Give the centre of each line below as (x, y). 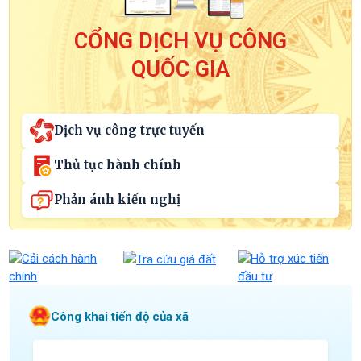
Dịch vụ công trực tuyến (130, 131)
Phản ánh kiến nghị (118, 200)
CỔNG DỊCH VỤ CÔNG (180, 41)
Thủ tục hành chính (118, 165)
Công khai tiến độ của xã (119, 316)
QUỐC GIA (180, 69)
